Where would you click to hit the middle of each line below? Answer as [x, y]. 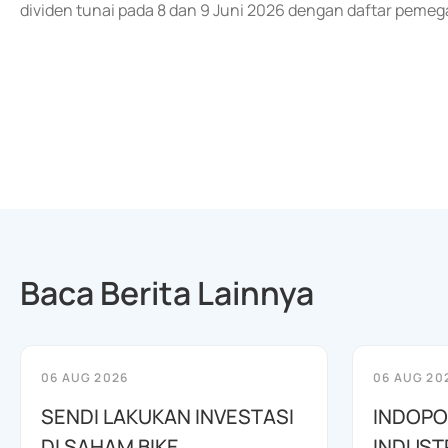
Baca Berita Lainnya [167, 293]
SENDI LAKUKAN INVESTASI [167, 416]
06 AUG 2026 [85, 377]
